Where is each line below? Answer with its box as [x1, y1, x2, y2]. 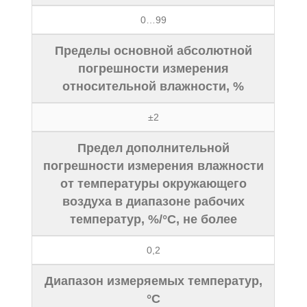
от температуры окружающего [60, 177, 247, 191]
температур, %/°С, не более [69, 212, 237, 226]
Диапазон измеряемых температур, [44, 274, 262, 288]
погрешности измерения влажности [42, 159, 264, 173]
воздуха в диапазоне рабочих [62, 195, 245, 208]
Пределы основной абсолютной [54, 44, 252, 58]
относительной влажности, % [62, 79, 245, 93]
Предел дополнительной [77, 141, 230, 155]
